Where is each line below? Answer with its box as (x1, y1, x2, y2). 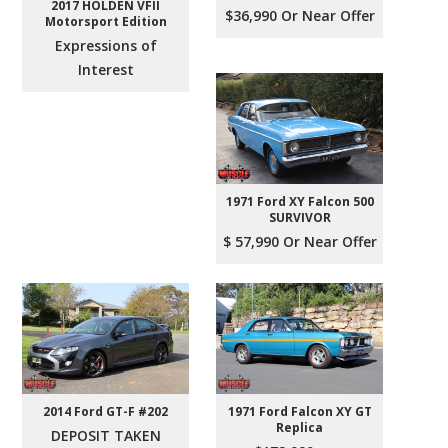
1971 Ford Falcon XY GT (227, 403, 372, 421)
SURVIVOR (268, 209, 331, 227)
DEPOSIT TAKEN (50, 426, 161, 446)
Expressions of (54, 35, 157, 55)
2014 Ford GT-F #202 (43, 403, 169, 421)
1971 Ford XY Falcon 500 (225, 193, 374, 211)
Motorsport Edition (44, 12, 167, 30)
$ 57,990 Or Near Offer (222, 232, 377, 252)
